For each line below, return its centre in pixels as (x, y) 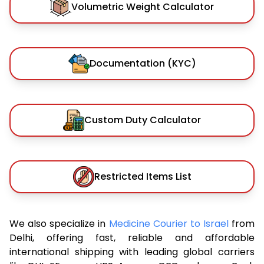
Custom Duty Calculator (143, 120)
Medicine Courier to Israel (170, 223)
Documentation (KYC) (143, 63)
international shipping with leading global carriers (132, 252)
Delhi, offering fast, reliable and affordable (132, 237)
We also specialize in (59, 223)
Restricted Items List (143, 176)
